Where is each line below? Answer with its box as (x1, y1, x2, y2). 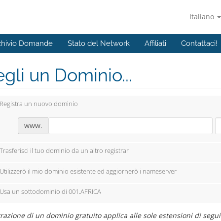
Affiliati (145, 39, 166, 48)
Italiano (189, 12, 216, 21)
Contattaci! (181, 39, 218, 48)
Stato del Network (68, 39, 130, 48)
